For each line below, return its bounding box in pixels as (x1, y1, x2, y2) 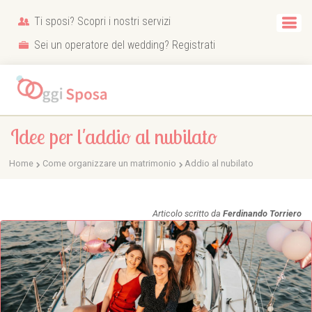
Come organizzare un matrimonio (42, 158, 176, 169)
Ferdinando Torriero (223, 208, 302, 219)
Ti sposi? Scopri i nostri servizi (31, 15, 171, 28)
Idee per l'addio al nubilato (10, 123, 217, 150)
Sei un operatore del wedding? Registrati (31, 38, 215, 52)
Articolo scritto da (153, 208, 223, 219)
